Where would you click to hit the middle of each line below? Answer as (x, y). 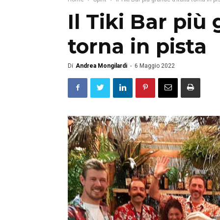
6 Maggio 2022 (155, 66)
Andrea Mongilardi (101, 66)
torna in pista (137, 46)
